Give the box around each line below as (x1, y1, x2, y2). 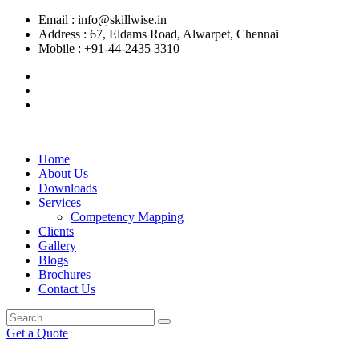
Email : (38, 13, 78, 26)
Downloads (38, 181, 97, 195)
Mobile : (38, 42, 84, 55)
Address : (38, 27, 90, 41)
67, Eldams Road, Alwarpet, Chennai (90, 27, 279, 41)
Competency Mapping (71, 210, 184, 224)
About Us (38, 167, 88, 180)
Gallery (38, 239, 76, 252)
